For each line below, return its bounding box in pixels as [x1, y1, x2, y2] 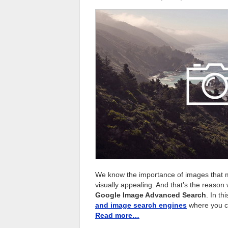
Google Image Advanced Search [95, 190, 206, 199]
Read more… [95, 211, 139, 219]
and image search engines [95, 201, 187, 209]
